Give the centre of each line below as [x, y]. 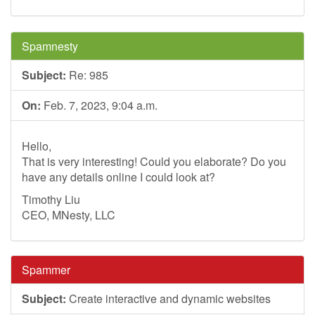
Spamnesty [50, 46]
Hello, [37, 146]
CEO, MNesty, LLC [69, 215]
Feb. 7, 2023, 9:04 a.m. [99, 105]
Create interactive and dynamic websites [168, 298]
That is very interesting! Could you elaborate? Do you [154, 161]
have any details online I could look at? [118, 177]
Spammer [46, 270]
